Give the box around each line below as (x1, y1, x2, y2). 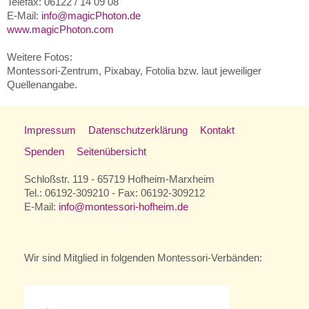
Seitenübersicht (77, 146, 146, 157)
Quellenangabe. (7, 79, 77, 90)
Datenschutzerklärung (88, 124, 188, 136)
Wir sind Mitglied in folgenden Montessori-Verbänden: (24, 252, 262, 263)
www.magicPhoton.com (7, 23, 114, 35)
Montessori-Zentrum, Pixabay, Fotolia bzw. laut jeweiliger (7, 65, 261, 77)
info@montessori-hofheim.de (59, 201, 188, 212)
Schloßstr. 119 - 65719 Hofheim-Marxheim (24, 173, 215, 185)
